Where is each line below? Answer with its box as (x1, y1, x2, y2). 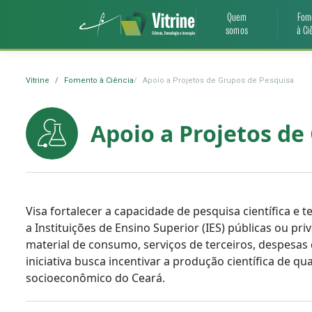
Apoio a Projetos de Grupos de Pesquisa (143, 76, 294, 85)
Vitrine (26, 76, 49, 85)
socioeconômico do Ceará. (26, 270, 165, 286)
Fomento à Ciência (64, 76, 134, 85)
